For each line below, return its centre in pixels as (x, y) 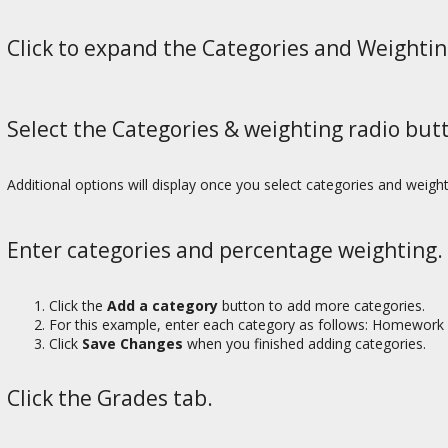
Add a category (162, 305)
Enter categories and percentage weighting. (225, 250)
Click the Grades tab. (110, 398)
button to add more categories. (321, 305)
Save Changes (132, 343)
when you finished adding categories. (304, 343)
